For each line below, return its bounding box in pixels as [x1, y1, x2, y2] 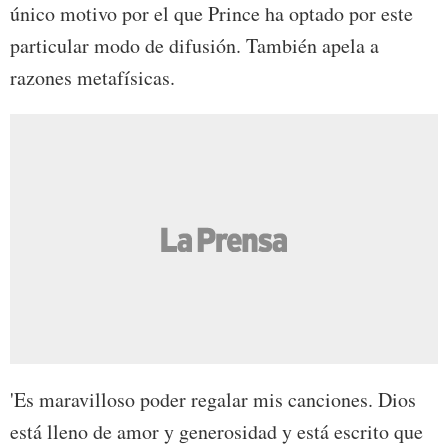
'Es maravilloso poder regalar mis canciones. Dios [10, 386, 416, 414]
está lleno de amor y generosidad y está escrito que [10, 418, 423, 446]
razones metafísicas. [10, 64, 175, 92]
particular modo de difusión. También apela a [10, 32, 379, 60]
